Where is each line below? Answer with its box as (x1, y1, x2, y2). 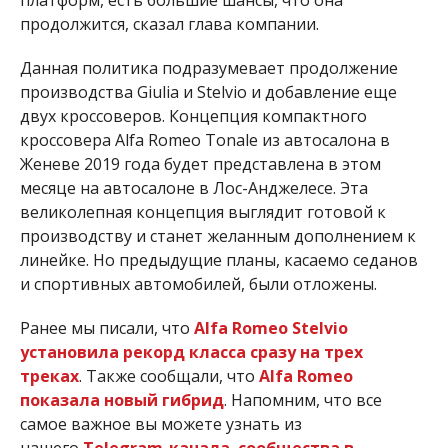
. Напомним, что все (223, 388, 382, 411)
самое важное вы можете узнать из (19, 412, 302, 435)
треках (19, 364, 79, 387)
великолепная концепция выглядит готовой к (19, 200, 386, 223)
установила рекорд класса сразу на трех (19, 340, 363, 363)
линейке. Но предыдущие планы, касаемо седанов (19, 248, 418, 271)
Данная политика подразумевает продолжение (19, 56, 398, 79)
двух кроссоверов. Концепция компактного (19, 104, 367, 127)
